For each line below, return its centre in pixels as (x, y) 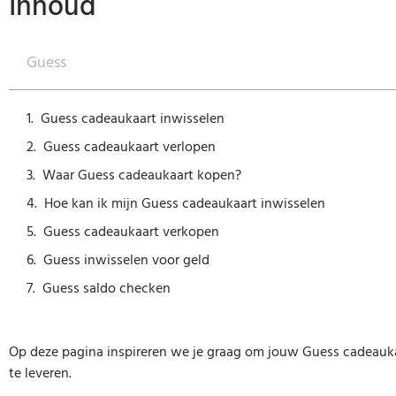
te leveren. (40, 373)
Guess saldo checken (107, 288)
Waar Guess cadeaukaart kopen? (142, 175)
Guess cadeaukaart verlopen (129, 147)
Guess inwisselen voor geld (126, 260)
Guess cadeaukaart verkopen (131, 232)
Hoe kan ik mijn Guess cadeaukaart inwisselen (185, 203)
